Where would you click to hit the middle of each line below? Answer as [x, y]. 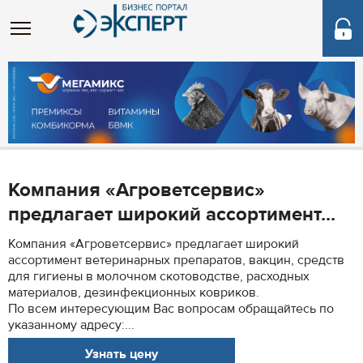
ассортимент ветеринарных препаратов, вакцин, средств [176, 260]
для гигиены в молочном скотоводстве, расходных [159, 276]
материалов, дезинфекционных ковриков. [134, 293]
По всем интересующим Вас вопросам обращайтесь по [171, 309]
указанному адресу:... [71, 325]
